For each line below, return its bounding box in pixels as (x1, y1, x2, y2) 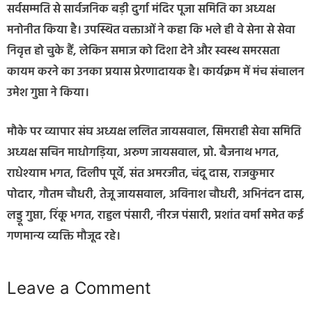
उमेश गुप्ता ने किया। (7, 84, 89, 103)
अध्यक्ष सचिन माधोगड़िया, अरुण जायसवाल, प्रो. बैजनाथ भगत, (7, 143, 279, 162)
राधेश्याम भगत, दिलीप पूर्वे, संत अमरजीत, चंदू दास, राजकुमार (7, 164, 274, 183)
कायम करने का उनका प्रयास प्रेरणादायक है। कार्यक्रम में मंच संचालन (7, 63, 304, 82)
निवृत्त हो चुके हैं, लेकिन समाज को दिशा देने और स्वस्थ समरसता (7, 42, 280, 61)
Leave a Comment (7, 278, 151, 299)
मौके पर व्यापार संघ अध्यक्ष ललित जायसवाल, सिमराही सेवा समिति (7, 122, 301, 141)
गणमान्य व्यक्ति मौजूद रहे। (7, 226, 120, 246)
